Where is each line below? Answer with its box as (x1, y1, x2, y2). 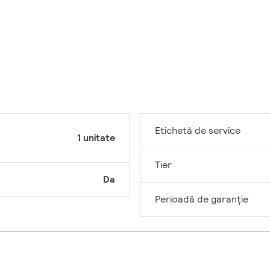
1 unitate (77, 131, 115, 145)
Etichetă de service (155, 124, 240, 137)
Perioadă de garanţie (155, 193, 248, 206)
